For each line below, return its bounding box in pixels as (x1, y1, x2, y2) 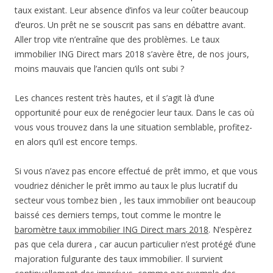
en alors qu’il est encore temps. (15, 136, 137, 147)
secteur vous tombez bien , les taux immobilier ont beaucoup (15, 194, 256, 206)
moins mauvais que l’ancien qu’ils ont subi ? (15, 63, 184, 74)
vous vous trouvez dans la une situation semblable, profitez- (15, 121, 252, 133)
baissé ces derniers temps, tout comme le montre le (15, 209, 221, 221)
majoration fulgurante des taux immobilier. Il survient (15, 253, 223, 264)
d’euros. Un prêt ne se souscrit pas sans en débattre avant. (15, 19, 246, 30)
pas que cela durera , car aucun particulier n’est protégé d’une (15, 238, 256, 250)
